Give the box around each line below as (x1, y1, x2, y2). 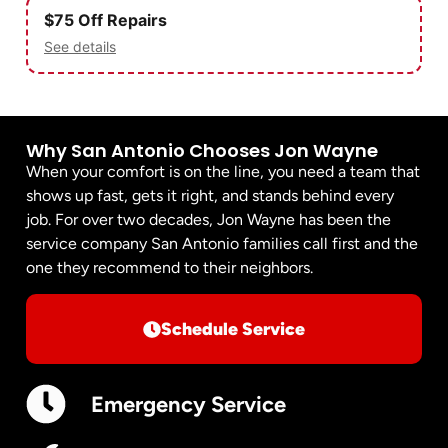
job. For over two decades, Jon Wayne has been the (26, 210, 391, 229)
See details (44, 38, 116, 55)
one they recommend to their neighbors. (26, 258, 313, 277)
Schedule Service (160, 318, 305, 340)
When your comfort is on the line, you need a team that (26, 162, 420, 181)
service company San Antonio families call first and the (26, 234, 418, 253)
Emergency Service (91, 390, 286, 418)
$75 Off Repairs (44, 10, 167, 30)
